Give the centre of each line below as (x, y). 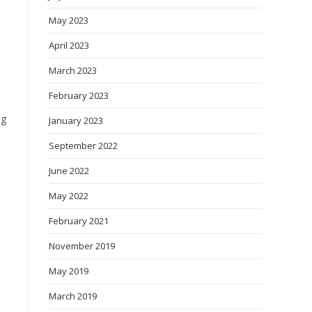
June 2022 (69, 171)
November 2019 (82, 246)
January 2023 (76, 120)
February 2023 (79, 95)
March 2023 (73, 70)
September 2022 (83, 146)
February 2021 (79, 221)
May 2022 (69, 196)
